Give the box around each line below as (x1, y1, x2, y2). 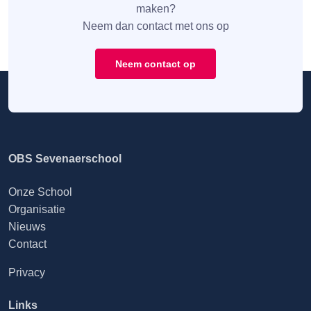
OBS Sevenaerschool (8, 153, 121, 165)
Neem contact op (115, 58, 196, 70)
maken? (135, 3, 176, 15)
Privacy (8, 267, 45, 279)
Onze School (8, 186, 72, 199)
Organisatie (8, 203, 65, 216)
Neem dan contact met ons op (82, 20, 229, 33)
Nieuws (8, 221, 46, 233)
